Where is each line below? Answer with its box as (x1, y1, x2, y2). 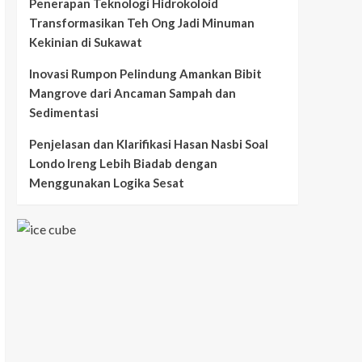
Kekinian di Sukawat (28, 35, 142, 50)
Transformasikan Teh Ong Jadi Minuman (28, 15, 255, 31)
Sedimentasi (28, 105, 99, 120)
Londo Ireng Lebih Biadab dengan (28, 156, 217, 171)
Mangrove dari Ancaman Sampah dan (28, 86, 236, 101)
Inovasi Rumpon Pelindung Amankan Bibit (28, 66, 262, 82)
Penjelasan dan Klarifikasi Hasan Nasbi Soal (28, 137, 268, 152)
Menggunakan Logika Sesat (28, 175, 184, 191)
